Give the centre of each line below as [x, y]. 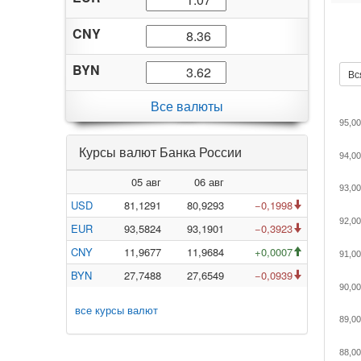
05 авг [146, 182]
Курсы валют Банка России [160, 152]
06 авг [209, 182]
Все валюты [187, 106]
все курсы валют [116, 310]
